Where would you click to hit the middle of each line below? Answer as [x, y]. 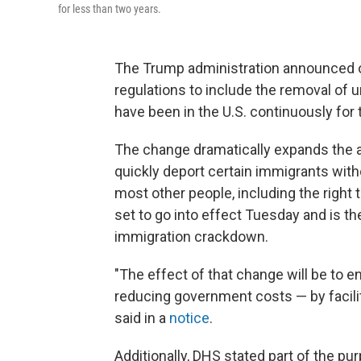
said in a [142, 318]
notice [189, 318]
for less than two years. [110, 9]
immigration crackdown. [191, 237]
